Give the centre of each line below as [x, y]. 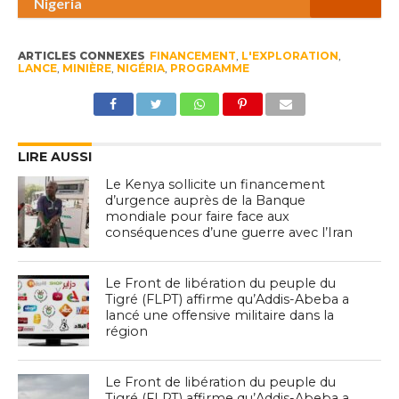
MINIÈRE [86, 69]
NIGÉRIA [140, 69]
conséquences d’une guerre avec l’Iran [229, 233]
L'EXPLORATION [289, 56]
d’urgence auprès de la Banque [206, 201]
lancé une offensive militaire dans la [220, 316]
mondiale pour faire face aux [198, 217]
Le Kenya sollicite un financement [216, 185]
